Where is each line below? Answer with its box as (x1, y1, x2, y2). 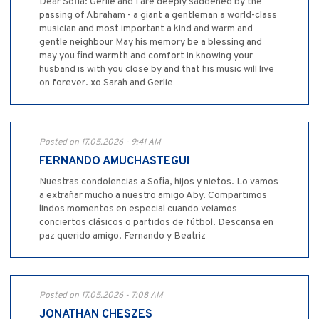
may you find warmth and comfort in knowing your (39, 49, 253, 62)
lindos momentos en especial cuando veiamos (39, 202, 237, 215)
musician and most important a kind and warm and (39, 22, 253, 35)
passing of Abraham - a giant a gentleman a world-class (39, 9, 277, 21)
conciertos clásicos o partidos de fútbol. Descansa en (39, 216, 273, 229)
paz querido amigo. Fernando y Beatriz (39, 229, 206, 242)
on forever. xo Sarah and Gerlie (39, 76, 173, 89)
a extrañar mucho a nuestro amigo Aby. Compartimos (39, 189, 267, 202)
